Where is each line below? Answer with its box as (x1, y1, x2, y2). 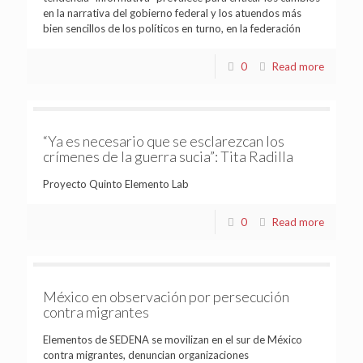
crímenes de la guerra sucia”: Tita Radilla (43, 147, 293, 165)
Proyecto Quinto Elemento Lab (43, 177, 189, 190)
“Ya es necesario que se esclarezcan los (43, 131, 284, 150)
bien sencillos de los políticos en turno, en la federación (43, 21, 301, 35)
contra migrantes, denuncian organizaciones (43, 348, 249, 361)
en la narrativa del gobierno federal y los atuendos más (43, 6, 301, 19)
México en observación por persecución (43, 287, 289, 305)
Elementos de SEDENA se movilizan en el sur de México (43, 332, 302, 346)
